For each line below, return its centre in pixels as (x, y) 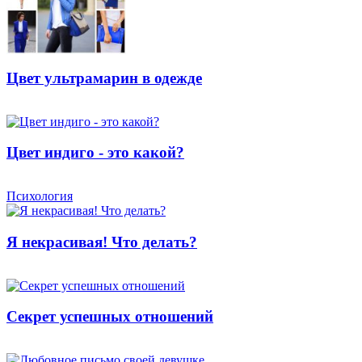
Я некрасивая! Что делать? (102, 242)
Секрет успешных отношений (110, 317)
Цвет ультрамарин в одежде (104, 78)
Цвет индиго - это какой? (95, 153)
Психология (40, 196)
